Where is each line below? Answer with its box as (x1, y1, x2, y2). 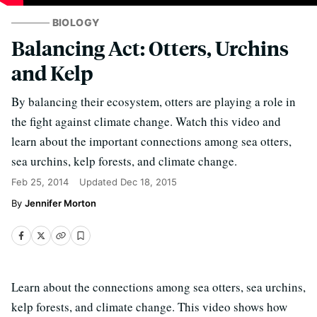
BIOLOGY (52, 16, 100, 28)
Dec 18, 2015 (120, 176, 177, 188)
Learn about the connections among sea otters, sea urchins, (11, 279, 306, 295)
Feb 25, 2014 (11, 176, 69, 188)
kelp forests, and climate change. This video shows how (11, 299, 287, 315)
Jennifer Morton (25, 197, 96, 209)
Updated (79, 176, 120, 188)
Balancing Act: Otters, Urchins (11, 35, 289, 61)
